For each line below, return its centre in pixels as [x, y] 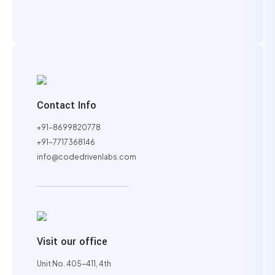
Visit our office [72, 242]
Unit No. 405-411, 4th [74, 264]
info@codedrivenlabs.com [87, 157]
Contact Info [67, 105]
